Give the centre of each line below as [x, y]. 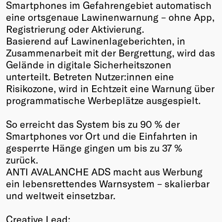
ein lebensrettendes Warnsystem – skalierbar [108, 183]
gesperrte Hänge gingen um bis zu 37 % [94, 147]
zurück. [22, 159]
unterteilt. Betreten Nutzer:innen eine [90, 76]
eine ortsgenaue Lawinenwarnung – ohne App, [110, 17]
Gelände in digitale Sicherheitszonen [89, 64]
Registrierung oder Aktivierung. [75, 28]
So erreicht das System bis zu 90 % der [93, 124]
